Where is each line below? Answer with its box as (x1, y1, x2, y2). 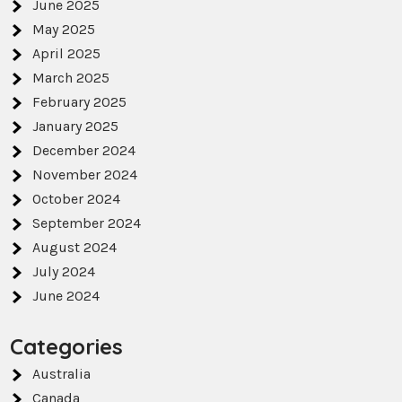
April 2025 (32, 45, 101, 63)
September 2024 (32, 214, 142, 232)
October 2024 (32, 190, 121, 208)
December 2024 (32, 142, 136, 160)
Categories (10, 333, 124, 361)
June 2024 (32, 287, 100, 305)
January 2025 (32, 118, 119, 135)
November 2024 (32, 166, 138, 184)
